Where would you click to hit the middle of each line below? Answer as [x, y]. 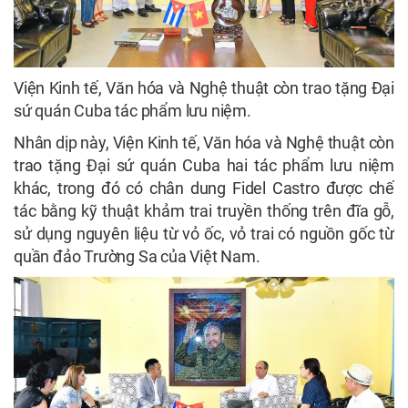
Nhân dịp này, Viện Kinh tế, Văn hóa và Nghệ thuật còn [204, 143]
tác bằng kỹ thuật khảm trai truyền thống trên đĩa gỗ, [204, 211]
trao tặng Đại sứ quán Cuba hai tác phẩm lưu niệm [204, 166]
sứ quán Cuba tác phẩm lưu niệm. [133, 111]
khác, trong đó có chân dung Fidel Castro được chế [204, 189]
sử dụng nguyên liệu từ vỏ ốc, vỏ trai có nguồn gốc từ [204, 234]
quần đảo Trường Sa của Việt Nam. [137, 257]
